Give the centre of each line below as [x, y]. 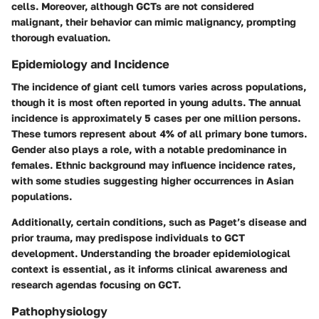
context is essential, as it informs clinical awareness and [150, 269]
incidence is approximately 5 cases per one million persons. [156, 118]
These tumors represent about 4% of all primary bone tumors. [159, 134]
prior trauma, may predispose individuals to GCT [128, 238]
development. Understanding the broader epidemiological [151, 253]
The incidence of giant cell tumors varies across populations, [159, 87]
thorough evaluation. [61, 37]
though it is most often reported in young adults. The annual [156, 103]
